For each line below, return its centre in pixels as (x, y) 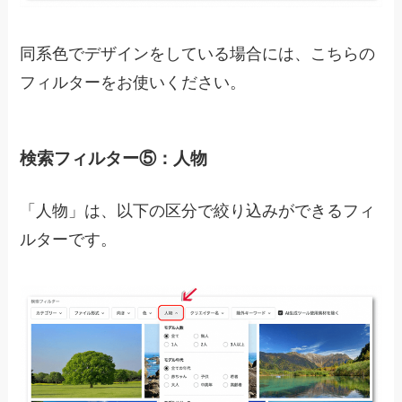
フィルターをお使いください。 (133, 82)
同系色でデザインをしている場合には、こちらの (198, 53)
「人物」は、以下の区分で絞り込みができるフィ (198, 210)
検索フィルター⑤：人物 (114, 159)
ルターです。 (69, 239)
